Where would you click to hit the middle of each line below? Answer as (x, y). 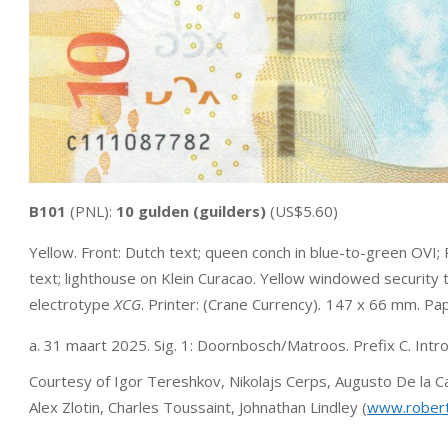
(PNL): (93, 211)
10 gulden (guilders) (191, 211)
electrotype (71, 304)
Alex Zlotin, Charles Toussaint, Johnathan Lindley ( (198, 407)
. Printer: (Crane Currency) (229, 304)
